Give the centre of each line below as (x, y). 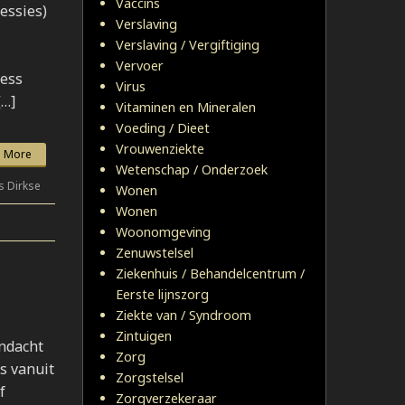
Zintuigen (144, 336)
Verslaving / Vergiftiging (188, 45)
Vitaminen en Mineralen (186, 107)
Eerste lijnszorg (162, 294)
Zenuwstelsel (155, 253)
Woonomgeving (163, 232)
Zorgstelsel (150, 377)
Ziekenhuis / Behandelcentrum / (210, 273)
